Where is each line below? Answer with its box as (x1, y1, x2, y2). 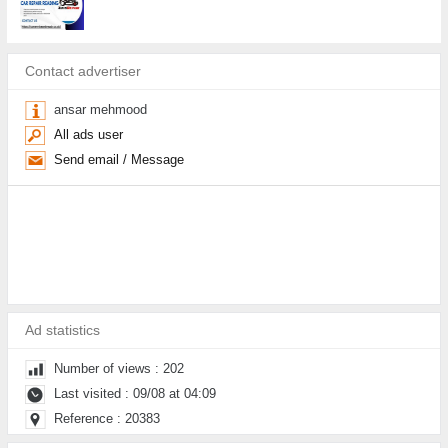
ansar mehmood (53, 102, 147, 118)
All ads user (53, 127, 123, 143)
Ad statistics (25, 323, 101, 339)
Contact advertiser (25, 64, 142, 80)
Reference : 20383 (53, 411, 160, 427)
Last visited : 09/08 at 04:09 (53, 386, 216, 402)
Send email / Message (53, 152, 184, 168)
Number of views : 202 (53, 361, 184, 377)
